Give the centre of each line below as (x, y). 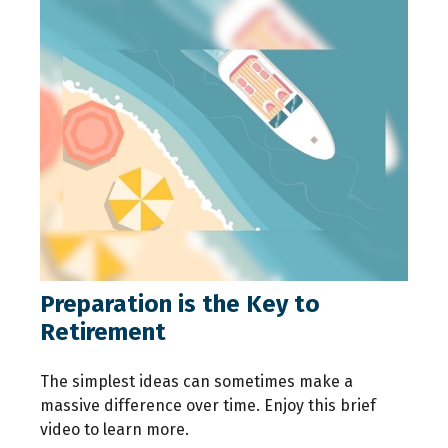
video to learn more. (114, 429)
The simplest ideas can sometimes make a (196, 381)
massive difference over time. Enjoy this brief (208, 405)
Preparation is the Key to (180, 303)
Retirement (103, 331)
